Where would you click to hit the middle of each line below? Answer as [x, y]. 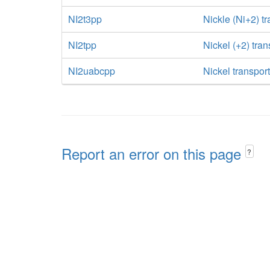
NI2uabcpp [92, 71]
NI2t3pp [85, 19]
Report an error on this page [153, 153]
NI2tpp [82, 45]
